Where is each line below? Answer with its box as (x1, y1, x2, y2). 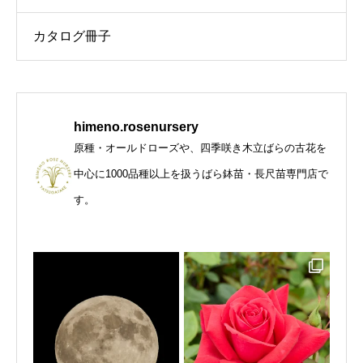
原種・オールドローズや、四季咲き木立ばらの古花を (74, 142, 327, 155)
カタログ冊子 (33, 29, 111, 44)
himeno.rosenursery (74, 120, 199, 135)
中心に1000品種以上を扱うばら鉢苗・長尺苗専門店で (74, 168, 328, 181)
